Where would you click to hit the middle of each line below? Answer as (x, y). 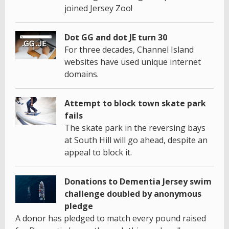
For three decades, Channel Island (129, 50)
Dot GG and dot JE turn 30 (116, 38)
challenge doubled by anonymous (133, 194)
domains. (82, 74)
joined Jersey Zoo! (98, 8)
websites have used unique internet (133, 62)
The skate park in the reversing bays (135, 128)
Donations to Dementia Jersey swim (138, 182)
